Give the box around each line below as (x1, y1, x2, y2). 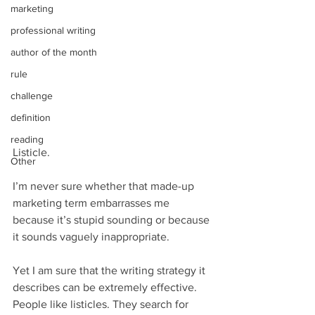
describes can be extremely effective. (13, 281, 200, 294)
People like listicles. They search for (13, 298, 191, 311)
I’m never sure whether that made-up (13, 180, 197, 193)
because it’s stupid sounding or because (13, 214, 212, 226)
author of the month (11, 46, 97, 58)
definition (11, 111, 51, 123)
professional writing (11, 24, 96, 36)
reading (11, 133, 44, 145)
